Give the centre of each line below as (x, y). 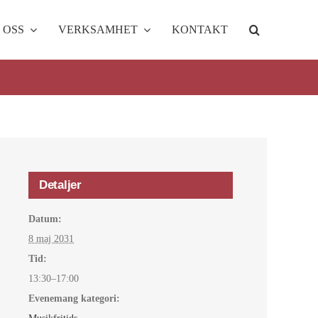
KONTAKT (200, 29)
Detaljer (60, 185)
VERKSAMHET (98, 29)
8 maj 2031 (51, 238)
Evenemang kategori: (74, 298)
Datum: (45, 219)
